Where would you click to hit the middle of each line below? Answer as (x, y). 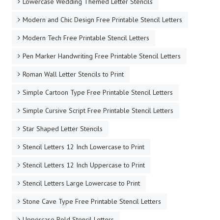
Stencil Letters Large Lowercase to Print (81, 183)
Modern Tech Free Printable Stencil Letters (86, 38)
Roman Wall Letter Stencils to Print (73, 74)
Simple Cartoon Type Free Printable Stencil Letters (98, 92)
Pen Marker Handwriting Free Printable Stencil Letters (102, 56)
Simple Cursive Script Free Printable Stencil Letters (98, 110)
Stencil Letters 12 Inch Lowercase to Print (83, 147)
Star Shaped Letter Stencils (63, 128)
